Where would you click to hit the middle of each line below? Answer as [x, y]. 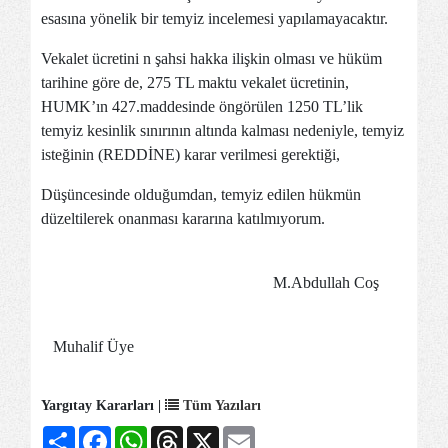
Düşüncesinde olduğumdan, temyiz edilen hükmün [201, 195]
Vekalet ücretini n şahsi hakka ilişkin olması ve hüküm [211, 59]
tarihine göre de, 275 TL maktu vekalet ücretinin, [195, 83]
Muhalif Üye [87, 347]
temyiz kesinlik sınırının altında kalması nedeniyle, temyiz [222, 131]
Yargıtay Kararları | [103, 406]
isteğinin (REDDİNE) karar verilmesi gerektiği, [190, 155]
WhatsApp [181, 434]
